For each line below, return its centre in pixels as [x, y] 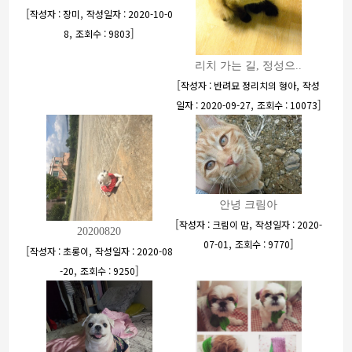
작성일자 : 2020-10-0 [129, 14]
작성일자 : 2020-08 [134, 251]
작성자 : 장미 [55, 14]
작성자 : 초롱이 [59, 251]
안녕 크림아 [248, 205]
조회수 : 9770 [262, 244]
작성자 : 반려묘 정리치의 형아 [238, 85]
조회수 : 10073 [287, 105]
